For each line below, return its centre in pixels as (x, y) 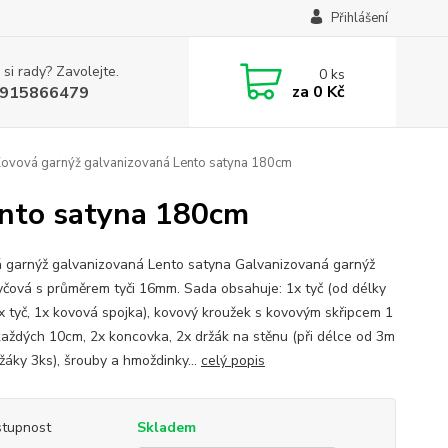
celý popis (232, 360)
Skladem (166, 427)
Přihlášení (359, 18)
